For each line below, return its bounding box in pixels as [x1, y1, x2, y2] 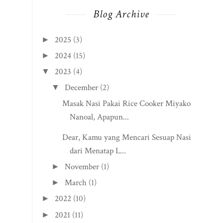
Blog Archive [93, 7, 149, 22]
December [65, 82, 99, 94]
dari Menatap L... [70, 145, 126, 156]
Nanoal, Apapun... [70, 111, 129, 122]
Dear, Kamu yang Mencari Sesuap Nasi [62, 131, 192, 143]
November [65, 161, 100, 172]
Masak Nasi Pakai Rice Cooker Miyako [62, 98, 191, 109]
